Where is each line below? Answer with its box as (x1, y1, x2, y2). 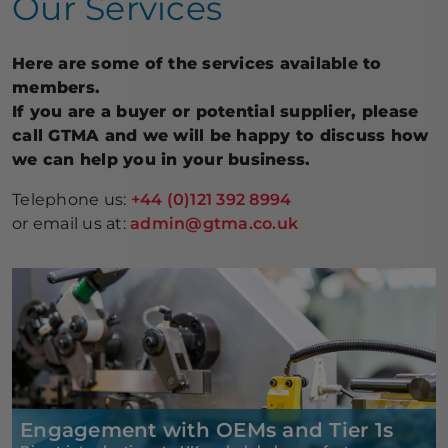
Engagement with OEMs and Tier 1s (20, 418, 394, 443)
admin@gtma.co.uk (130, 214, 299, 233)
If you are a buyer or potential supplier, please (12, 102, 419, 121)
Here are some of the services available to (12, 54, 382, 73)
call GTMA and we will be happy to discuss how (12, 126, 429, 145)
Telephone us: (12, 190, 131, 209)
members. (12, 78, 101, 97)
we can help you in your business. (12, 150, 311, 169)
